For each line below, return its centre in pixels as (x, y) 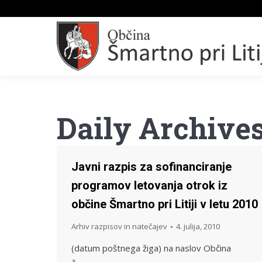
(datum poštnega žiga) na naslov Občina (151, 248)
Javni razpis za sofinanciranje (151, 167)
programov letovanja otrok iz (149, 185)
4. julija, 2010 (198, 226)
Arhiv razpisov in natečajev (119, 226)
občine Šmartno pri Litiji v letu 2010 (165, 204)
